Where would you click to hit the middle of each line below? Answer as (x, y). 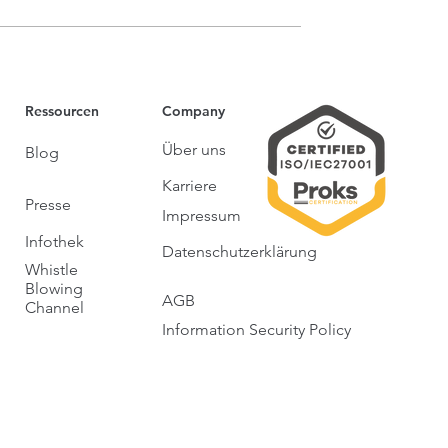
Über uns (193, 149)
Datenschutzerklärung (239, 251)
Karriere (189, 185)
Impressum (201, 215)
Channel (54, 307)
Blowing (53, 288)
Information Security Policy (256, 329)
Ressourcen (61, 111)
